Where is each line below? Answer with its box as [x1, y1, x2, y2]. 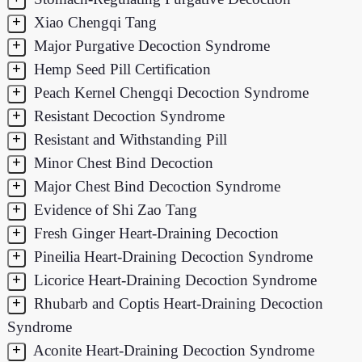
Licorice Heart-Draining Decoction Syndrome [29, 271, 317, 288]
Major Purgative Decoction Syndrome [29, 36, 270, 54]
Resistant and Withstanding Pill [29, 130, 227, 148]
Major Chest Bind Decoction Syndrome [29, 177, 280, 195]
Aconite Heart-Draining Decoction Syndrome [29, 341, 314, 359]
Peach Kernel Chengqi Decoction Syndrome [29, 83, 309, 101]
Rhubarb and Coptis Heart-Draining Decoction [29, 294, 323, 312]
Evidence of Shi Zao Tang [29, 200, 197, 218]
